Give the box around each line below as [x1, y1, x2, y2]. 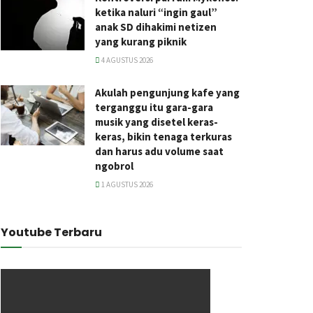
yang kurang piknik [95, 34, 187, 48]
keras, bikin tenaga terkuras [95, 129, 232, 143]
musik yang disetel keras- [95, 115, 218, 129]
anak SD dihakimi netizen [95, 20, 217, 34]
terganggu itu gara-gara [95, 100, 213, 114]
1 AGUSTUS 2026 [100, 179, 153, 189]
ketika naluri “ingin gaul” [95, 5, 217, 19]
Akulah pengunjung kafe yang [95, 85, 240, 99]
